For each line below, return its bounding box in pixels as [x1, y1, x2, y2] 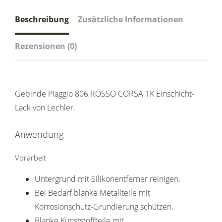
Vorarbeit [15, 153, 46, 163]
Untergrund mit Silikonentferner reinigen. [35, 173, 180, 185]
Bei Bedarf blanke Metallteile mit [35, 187, 150, 199]
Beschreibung [15, 14, 69, 25]
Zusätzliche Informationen [78, 14, 183, 25]
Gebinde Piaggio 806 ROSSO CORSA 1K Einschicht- [15, 88, 194, 100]
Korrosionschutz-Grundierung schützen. [35, 201, 173, 213]
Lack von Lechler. [15, 102, 75, 113]
